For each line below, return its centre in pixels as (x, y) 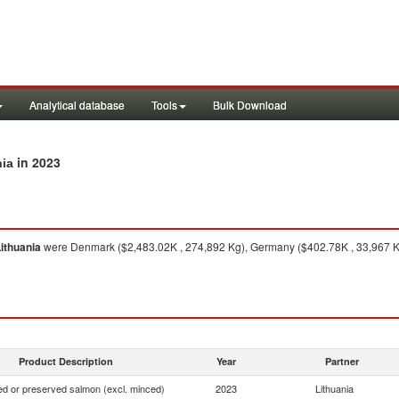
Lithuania (334, 388)
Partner (342, 361)
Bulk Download (250, 105)
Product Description (66, 361)
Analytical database (77, 105)
